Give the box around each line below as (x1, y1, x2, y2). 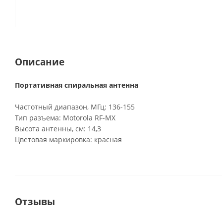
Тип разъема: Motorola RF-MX (15, 113, 115, 122)
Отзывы (15, 195, 55, 208)
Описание (15, 55, 64, 68)
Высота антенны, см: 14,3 (15, 124, 101, 133)
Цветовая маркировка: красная (15, 135, 122, 144)
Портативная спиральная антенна (15, 80, 138, 90)
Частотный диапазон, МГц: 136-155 (15, 102, 135, 111)
